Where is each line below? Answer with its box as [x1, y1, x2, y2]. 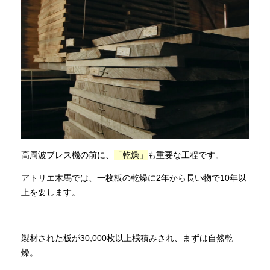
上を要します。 [21, 187, 80, 197]
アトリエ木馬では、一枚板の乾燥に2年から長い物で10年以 [21, 172, 246, 183]
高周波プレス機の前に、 [21, 149, 114, 160]
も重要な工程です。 [148, 149, 224, 160]
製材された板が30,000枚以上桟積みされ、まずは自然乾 [21, 233, 233, 243]
